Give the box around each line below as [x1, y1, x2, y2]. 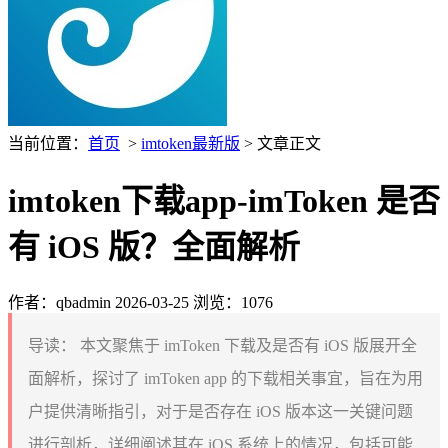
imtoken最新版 [141, 135, 240, 152]
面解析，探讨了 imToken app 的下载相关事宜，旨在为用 [28, 369, 423, 387]
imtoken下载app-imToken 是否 [8, 183, 440, 220]
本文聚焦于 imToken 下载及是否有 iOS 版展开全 [76, 336, 417, 354]
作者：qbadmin [8, 293, 111, 311]
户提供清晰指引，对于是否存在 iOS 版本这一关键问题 [28, 402, 413, 420]
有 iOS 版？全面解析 [8, 229, 300, 266]
